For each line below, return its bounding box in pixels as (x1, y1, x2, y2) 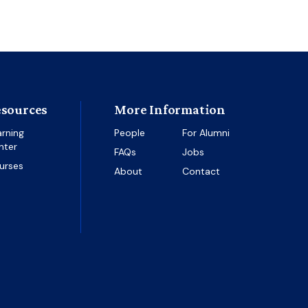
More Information (114, 102, 226, 117)
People (114, 126, 146, 139)
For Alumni (181, 126, 230, 139)
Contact (181, 165, 220, 177)
